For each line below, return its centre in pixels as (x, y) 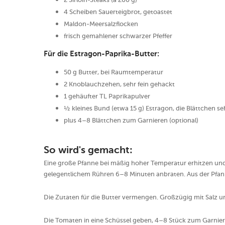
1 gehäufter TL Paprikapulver (107, 96)
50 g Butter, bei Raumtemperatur (114, 72)
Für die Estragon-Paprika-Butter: (101, 54)
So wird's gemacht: (88, 151)
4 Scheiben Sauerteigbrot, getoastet (118, 12)
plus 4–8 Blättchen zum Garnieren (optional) (131, 121)
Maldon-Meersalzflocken (101, 24)
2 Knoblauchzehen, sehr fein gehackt (119, 84)
